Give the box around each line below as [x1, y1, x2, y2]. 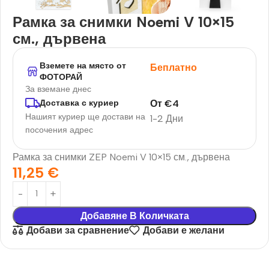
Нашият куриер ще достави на [25, 111, 145, 122]
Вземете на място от [40, 60, 126, 71]
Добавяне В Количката [80, 210, 189, 222]
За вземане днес [25, 83, 91, 94]
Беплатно [150, 61, 198, 73]
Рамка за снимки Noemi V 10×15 [13, 13, 234, 31]
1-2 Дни [150, 112, 184, 124]
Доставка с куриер [40, 98, 119, 109]
